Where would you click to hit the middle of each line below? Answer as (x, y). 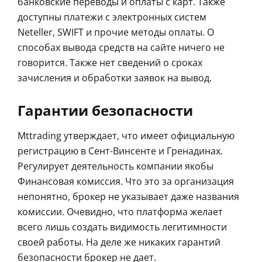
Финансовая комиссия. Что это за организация (126, 182)
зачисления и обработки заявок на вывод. (115, 78)
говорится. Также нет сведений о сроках (110, 63)
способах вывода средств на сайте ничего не (121, 48)
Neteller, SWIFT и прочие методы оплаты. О (116, 32)
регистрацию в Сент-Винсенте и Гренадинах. (120, 151)
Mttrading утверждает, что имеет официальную (126, 136)
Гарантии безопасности (105, 111)
